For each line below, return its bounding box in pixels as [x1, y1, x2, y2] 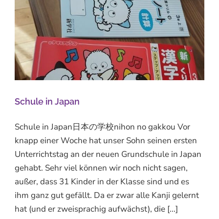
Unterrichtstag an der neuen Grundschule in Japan [15, 148, 201, 160]
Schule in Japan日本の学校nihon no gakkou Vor [15, 121, 190, 132]
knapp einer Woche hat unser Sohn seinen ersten [15, 134, 197, 146]
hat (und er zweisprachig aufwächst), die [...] [15, 203, 178, 215]
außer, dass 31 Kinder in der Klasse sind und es [15, 175, 189, 187]
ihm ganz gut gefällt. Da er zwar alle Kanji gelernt [15, 189, 199, 201]
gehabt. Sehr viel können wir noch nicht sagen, [15, 162, 188, 174]
